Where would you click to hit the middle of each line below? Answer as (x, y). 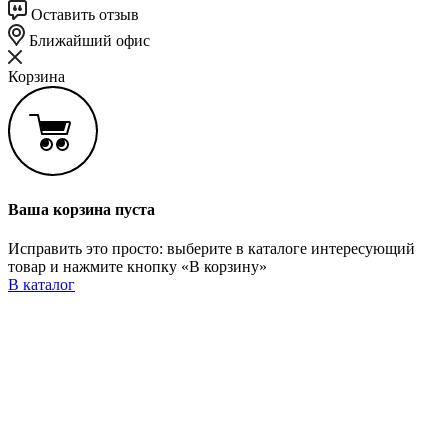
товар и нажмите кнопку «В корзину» (137, 267)
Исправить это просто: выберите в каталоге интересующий (211, 249)
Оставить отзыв (83, 14)
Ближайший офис (87, 40)
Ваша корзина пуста (81, 210)
